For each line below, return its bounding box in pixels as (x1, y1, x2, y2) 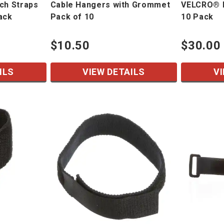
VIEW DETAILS (82, 66, 145, 77)
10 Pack (181, 12, 213, 22)
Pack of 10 (50, 12, 94, 22)
